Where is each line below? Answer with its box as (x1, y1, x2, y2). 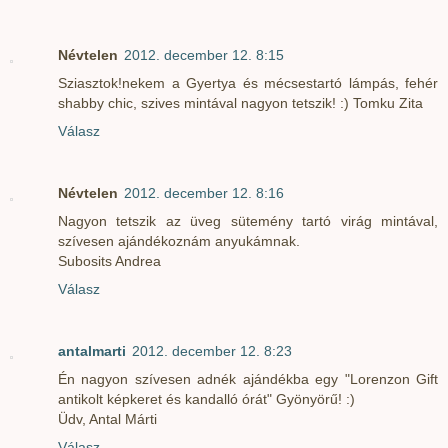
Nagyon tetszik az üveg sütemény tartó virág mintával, (58, 213, 438, 230)
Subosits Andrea (58, 253, 161, 270)
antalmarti (58, 343, 126, 360)
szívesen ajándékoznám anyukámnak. (58, 233, 300, 250)
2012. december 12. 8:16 (124, 185, 284, 202)
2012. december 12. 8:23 (132, 343, 292, 360)
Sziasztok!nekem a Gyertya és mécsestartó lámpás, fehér (58, 75, 438, 92)
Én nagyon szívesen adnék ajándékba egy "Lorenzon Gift (58, 371, 438, 388)
